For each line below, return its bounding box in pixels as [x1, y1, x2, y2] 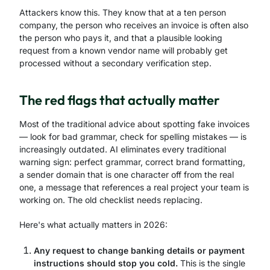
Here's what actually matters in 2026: [19, 219, 168, 230]
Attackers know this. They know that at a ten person [19, 7, 226, 17]
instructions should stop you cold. [34, 258, 178, 268]
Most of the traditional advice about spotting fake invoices [19, 119, 250, 129]
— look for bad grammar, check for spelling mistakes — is [19, 131, 246, 142]
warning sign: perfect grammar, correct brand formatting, [19, 157, 245, 167]
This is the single [178, 258, 245, 268]
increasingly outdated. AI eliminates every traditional [19, 144, 226, 154]
